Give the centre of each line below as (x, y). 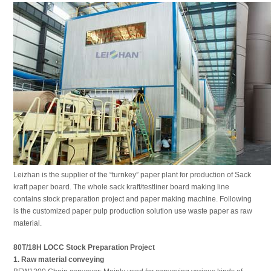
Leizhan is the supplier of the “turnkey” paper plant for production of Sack (132, 175)
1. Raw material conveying (58, 260)
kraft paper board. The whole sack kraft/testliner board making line (121, 187)
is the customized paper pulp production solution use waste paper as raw (132, 211)
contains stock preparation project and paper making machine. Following (132, 199)
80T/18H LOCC (38, 247)
